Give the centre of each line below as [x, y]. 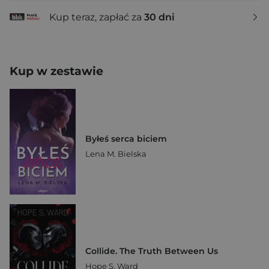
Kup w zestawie [56, 71]
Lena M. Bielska [116, 154]
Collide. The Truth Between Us [152, 251]
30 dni [159, 17]
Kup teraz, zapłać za [97, 17]
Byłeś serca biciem [126, 139]
